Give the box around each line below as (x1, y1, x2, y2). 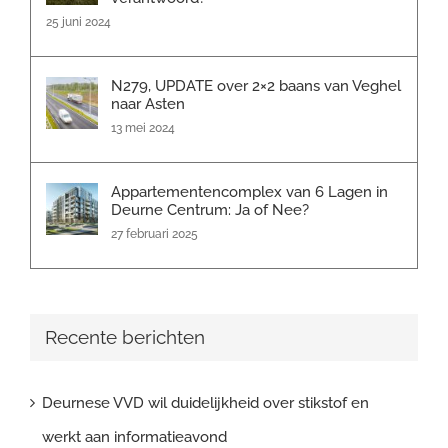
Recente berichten (45, 325, 205, 349)
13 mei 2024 (111, 120, 175, 135)
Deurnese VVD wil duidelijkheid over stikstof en (42, 394, 369, 413)
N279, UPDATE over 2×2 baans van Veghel (111, 76, 401, 95)
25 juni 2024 (46, 14, 111, 29)
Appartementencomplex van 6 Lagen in (111, 182, 388, 201)
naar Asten (111, 94, 185, 113)
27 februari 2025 (111, 226, 198, 241)
